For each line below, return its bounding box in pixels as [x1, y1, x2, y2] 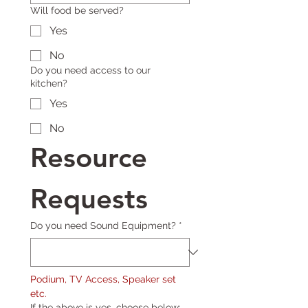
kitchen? [30, 78, 67, 89]
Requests [30, 182, 148, 215]
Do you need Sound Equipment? [30, 220, 176, 231]
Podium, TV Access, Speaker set [30, 274, 176, 285]
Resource [30, 141, 147, 174]
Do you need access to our [30, 65, 151, 76]
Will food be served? [30, 5, 124, 16]
